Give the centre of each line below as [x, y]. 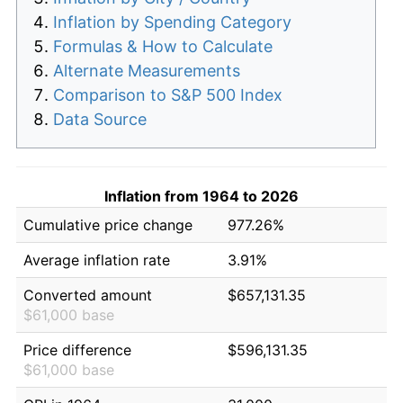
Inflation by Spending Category [172, 22]
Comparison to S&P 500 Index [168, 94]
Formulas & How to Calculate [163, 46]
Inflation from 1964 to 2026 [201, 196]
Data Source [100, 119]
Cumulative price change [108, 224]
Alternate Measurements [147, 70]
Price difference [77, 349]
